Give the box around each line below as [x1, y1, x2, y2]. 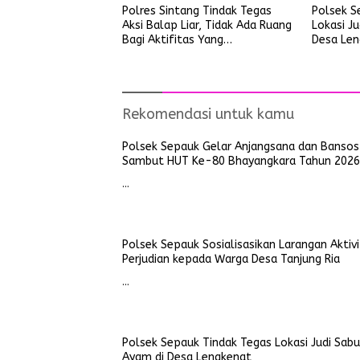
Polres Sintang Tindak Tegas [122, 4, 272, 18]
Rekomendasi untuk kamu [122, 105, 294, 123]
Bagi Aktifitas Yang [122, 33, 223, 47]
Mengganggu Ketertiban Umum [122, 47, 286, 61]
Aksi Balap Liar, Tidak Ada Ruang [122, 18, 292, 32]
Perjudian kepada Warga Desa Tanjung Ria [122, 252, 340, 266]
